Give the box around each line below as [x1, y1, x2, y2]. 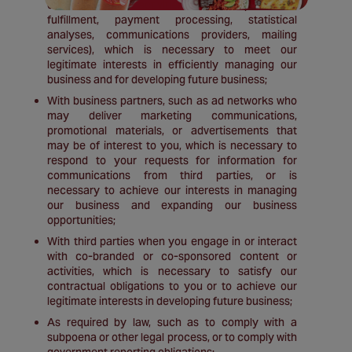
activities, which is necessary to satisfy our [47, 264, 297, 278]
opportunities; [47, 213, 115, 227]
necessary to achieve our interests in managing [47, 183, 297, 197]
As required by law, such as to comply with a [47, 315, 297, 329]
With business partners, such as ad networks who [47, 93, 297, 108]
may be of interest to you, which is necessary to [47, 138, 297, 152]
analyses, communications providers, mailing [47, 27, 297, 42]
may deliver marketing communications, [47, 108, 297, 123]
